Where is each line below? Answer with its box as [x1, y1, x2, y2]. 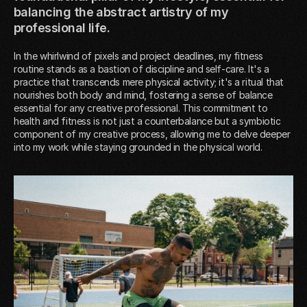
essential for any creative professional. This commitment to [14, 101, 268, 114]
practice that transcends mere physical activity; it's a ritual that [14, 75, 284, 88]
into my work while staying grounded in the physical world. [14, 140, 262, 153]
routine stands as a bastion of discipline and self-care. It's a [14, 62, 269, 75]
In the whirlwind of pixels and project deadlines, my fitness [14, 49, 263, 62]
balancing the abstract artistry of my [14, 4, 229, 19]
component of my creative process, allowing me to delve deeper [14, 127, 291, 140]
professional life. [14, 20, 110, 35]
